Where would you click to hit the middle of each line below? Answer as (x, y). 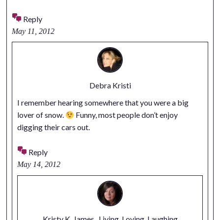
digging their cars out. (53, 127)
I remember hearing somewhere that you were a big (103, 103)
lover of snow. (41, 115)
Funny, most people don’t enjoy (126, 115)
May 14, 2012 (39, 164)
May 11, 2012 (33, 31)
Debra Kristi (110, 85)
